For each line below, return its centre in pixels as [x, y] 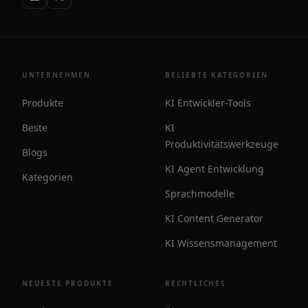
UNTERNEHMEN [56, 75]
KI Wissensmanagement [221, 243]
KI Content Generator [214, 218]
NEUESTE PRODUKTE [68, 283]
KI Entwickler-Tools [208, 103]
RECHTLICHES [196, 283]
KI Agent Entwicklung [214, 169]
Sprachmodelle [200, 194]
